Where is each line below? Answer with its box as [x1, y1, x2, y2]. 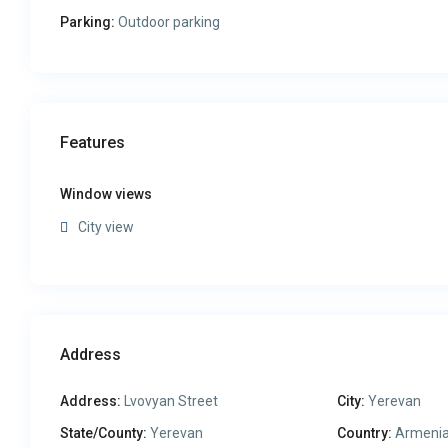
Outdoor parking [115, 14, 221, 31]
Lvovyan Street [121, 393, 219, 410]
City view [78, 219, 135, 236]
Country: [336, 425, 392, 442]
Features [60, 133, 126, 153]
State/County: [60, 425, 148, 442]
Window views [60, 186, 153, 203]
